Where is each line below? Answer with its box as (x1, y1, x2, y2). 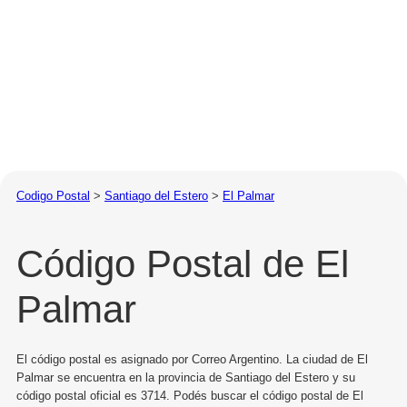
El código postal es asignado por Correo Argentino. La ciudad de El (16, 352, 368, 366)
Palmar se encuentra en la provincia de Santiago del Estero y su (16, 370, 355, 384)
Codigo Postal (16, 188, 90, 203)
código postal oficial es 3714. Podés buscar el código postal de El (16, 388, 363, 402)
